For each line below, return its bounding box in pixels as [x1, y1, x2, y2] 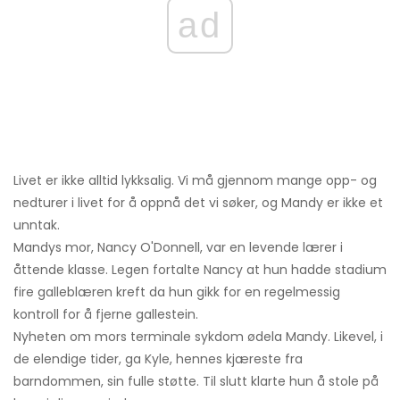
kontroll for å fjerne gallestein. [13, 305, 198, 324]
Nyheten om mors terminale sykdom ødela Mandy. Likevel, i [13, 328, 383, 346]
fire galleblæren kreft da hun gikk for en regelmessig [13, 283, 340, 302]
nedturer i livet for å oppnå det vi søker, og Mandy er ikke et [13, 194, 383, 212]
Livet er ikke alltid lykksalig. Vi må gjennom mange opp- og [13, 171, 377, 190]
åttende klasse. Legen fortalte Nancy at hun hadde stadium [13, 261, 387, 279]
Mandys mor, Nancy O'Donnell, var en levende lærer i [13, 238, 343, 257]
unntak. [13, 216, 60, 235]
